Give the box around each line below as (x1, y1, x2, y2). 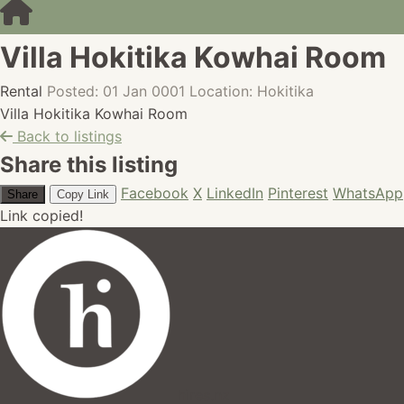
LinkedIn (207, 184, 263, 202)
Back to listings (13, 127, 122, 145)
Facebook (121, 184, 188, 202)
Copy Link (57, 188, 109, 201)
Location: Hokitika (189, 82, 314, 100)
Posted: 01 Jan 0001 (47, 82, 185, 100)
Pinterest (268, 184, 328, 202)
